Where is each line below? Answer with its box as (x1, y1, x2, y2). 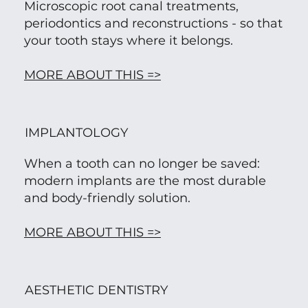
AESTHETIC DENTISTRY (25, 282, 168, 298)
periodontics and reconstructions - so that (23, 15, 283, 31)
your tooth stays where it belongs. (23, 32, 233, 48)
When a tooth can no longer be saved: (23, 155, 260, 171)
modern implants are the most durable (23, 173, 266, 188)
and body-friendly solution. (23, 190, 190, 206)
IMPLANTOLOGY (25, 125, 129, 141)
